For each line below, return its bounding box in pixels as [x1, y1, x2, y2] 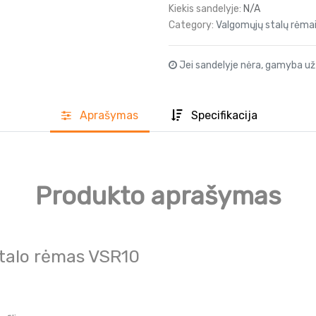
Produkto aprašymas [35, 181, 281, 212]
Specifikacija [191, 108, 257, 122]
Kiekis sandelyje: [169, 2, 241, 15]
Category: [169, 18, 214, 31]
